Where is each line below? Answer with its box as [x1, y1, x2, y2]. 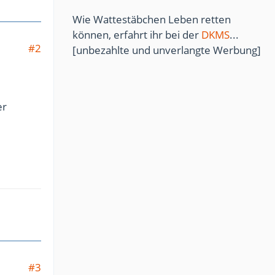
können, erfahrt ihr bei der [72, 27, 201, 42]
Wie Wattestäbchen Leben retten [72, 12, 231, 26]
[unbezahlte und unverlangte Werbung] [72, 42, 261, 57]
